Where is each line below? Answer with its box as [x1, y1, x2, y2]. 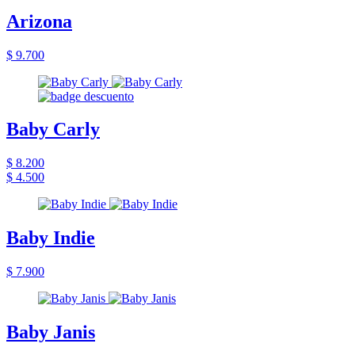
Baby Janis [6, 322, 95, 343]
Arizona [6, 10, 72, 32]
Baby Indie [6, 227, 95, 249]
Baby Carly [6, 119, 100, 140]
